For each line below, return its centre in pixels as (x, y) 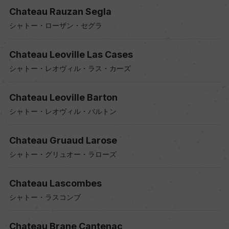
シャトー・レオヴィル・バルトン (63, 111)
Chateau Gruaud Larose (63, 140)
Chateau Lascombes (55, 183)
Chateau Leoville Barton (63, 98)
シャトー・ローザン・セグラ (55, 26)
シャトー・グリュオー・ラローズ (63, 154)
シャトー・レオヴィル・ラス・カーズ (70, 68)
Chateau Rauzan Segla (60, 12)
